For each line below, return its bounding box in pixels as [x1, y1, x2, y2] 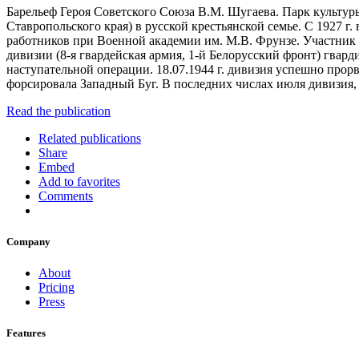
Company [6, 236, 50, 248]
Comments [38, 188, 93, 203]
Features [6, 327, 46, 340]
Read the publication [6, 103, 111, 118]
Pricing [38, 280, 75, 295]
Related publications [38, 131, 141, 145]
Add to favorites [38, 174, 120, 188]
